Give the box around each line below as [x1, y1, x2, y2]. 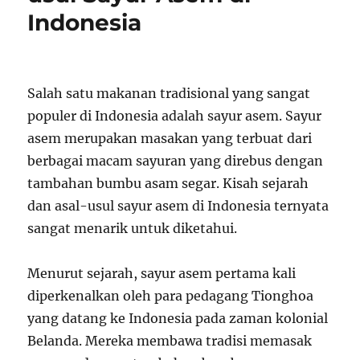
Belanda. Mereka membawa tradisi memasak [27, 333, 313, 349]
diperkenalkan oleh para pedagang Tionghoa [27, 288, 314, 304]
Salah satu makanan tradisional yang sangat [27, 85, 311, 101]
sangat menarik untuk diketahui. [27, 220, 238, 236]
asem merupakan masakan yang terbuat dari [27, 130, 313, 146]
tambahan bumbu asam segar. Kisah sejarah [27, 175, 309, 191]
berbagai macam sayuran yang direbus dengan [27, 153, 324, 169]
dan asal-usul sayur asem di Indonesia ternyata [27, 198, 329, 214]
